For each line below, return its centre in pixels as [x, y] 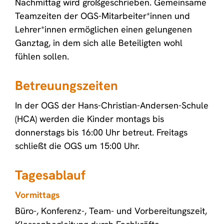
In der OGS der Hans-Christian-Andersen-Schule [112, 105]
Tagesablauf [50, 175]
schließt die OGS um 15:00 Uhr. [80, 146]
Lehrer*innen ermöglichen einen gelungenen [103, 29]
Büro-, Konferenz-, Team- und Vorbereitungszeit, [111, 211]
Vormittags [37, 195]
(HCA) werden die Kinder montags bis [89, 119]
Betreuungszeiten [66, 85]
